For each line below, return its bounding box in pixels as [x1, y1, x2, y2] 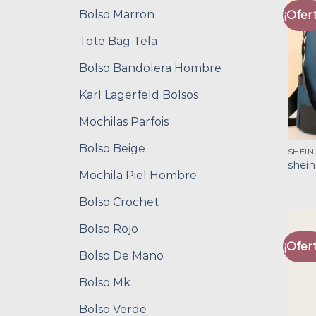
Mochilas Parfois [79, 114, 169, 128]
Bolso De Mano [79, 248, 164, 262]
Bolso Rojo [79, 221, 138, 236]
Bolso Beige [79, 141, 145, 155]
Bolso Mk [79, 275, 130, 289]
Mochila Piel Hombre [79, 168, 197, 182]
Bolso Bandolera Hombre [79, 61, 221, 75]
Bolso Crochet [79, 195, 159, 209]
